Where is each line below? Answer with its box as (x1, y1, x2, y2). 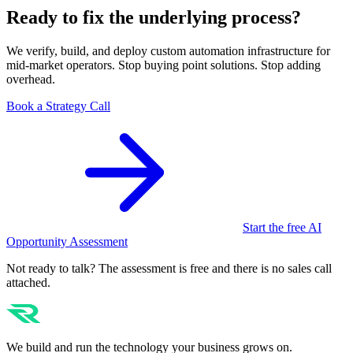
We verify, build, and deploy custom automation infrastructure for (6, 44, 330, 58)
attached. (6, 276, 50, 290)
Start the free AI (243, 221, 321, 235)
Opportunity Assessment (6, 235, 128, 249)
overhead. (6, 72, 55, 87)
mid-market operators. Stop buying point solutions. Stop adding (6, 58, 321, 72)
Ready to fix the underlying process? (6, 7, 301, 28)
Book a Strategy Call (6, 99, 110, 113)
